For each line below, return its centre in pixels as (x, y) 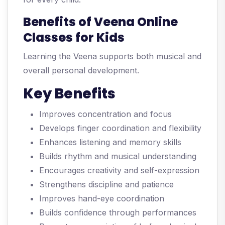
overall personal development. (81, 71)
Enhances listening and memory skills (110, 142)
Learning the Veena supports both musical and (112, 57)
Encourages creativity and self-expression (119, 171)
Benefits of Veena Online (100, 22)
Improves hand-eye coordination (102, 199)
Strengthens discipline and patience (106, 185)
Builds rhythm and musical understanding (118, 156)
